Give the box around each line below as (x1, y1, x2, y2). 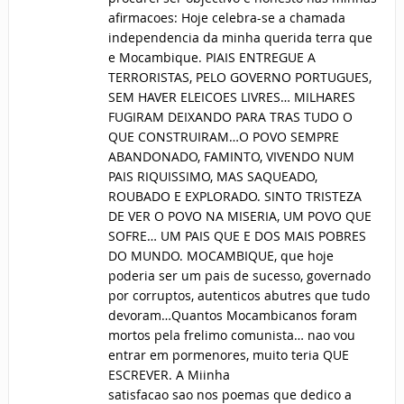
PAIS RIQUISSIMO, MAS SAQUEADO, (107, 168, 317, 186)
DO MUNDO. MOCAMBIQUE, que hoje (107, 247, 334, 265)
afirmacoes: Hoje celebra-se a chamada (107, 9, 345, 27)
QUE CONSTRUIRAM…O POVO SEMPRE (107, 128, 339, 146)
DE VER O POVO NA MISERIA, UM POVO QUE (107, 207, 372, 225)
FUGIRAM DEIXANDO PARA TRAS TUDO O (107, 108, 353, 126)
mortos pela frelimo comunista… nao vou (107, 326, 355, 344)
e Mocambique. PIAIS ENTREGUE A (107, 49, 316, 67)
